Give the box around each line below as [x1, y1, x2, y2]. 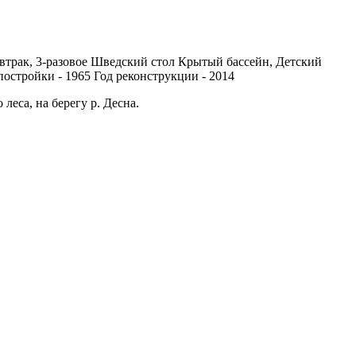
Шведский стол [91, 54, 175, 68]
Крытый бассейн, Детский [178, 54, 322, 68]
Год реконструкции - [94, 68, 209, 83]
